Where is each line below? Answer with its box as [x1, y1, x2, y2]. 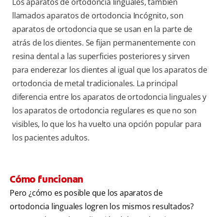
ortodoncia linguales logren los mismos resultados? [10, 201, 194, 212]
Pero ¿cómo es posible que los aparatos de [10, 187, 163, 198]
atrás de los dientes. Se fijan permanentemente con [12, 37, 196, 48]
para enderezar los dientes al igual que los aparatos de [12, 64, 207, 75]
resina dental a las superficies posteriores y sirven [12, 50, 190, 62]
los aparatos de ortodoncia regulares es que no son [12, 105, 197, 116]
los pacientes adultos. [12, 132, 90, 143]
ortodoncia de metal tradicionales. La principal [12, 77, 178, 89]
